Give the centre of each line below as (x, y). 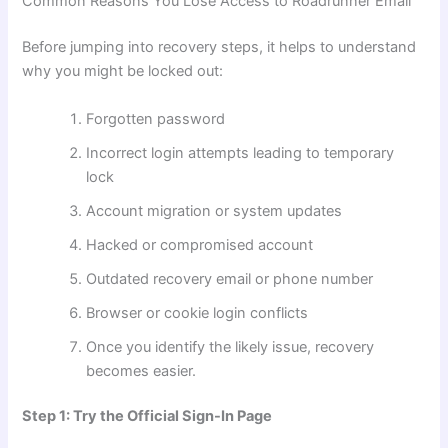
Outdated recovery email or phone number (230, 278)
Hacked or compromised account (200, 244)
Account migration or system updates (214, 210)
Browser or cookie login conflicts (197, 312)
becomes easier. (141, 370)
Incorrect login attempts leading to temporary (240, 152)
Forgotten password (156, 118)
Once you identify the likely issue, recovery (230, 346)
